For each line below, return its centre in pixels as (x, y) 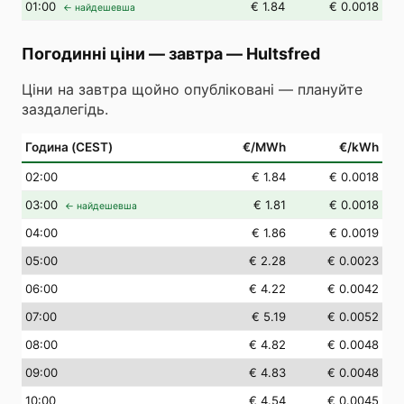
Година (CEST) (69, 147)
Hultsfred (283, 54)
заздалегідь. (65, 109)
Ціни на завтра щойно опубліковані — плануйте (192, 89)
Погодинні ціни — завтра (122, 54)
